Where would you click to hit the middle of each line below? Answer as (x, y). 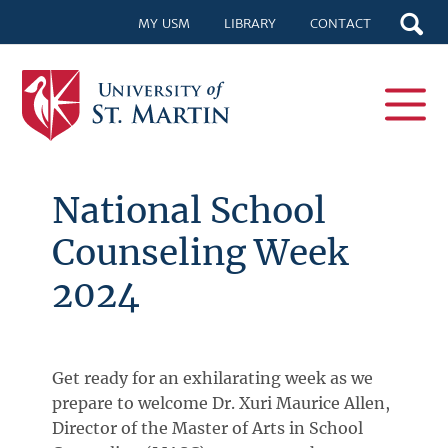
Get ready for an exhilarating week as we (213, 378)
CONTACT (340, 23)
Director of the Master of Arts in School (208, 428)
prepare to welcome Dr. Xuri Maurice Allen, (221, 403)
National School (189, 210)
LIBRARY (249, 23)
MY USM (163, 23)
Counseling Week (200, 252)
